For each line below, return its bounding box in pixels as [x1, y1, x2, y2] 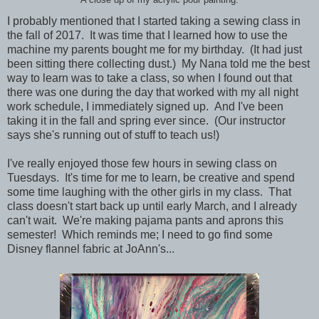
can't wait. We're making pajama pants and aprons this [7, 214, 283, 227]
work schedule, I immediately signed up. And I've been [7, 100, 283, 113]
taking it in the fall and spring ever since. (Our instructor [7, 115, 286, 127]
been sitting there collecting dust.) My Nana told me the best [7, 58, 310, 70]
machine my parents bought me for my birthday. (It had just [7, 43, 302, 56]
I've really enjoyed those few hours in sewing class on [7, 157, 277, 170]
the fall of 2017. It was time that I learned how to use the [7, 29, 288, 42]
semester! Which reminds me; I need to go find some [7, 229, 273, 241]
